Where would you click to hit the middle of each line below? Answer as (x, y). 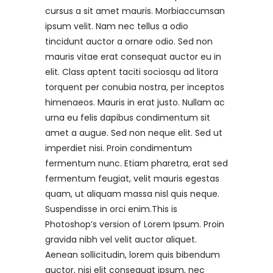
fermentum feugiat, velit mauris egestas (132, 178)
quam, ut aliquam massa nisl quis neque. (132, 193)
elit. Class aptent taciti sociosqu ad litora (132, 72)
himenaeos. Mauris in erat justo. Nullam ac (135, 102)
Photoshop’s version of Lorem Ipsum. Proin (135, 224)
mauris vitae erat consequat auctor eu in (133, 56)
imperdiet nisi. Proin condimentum (119, 148)
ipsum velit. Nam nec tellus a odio (117, 26)
